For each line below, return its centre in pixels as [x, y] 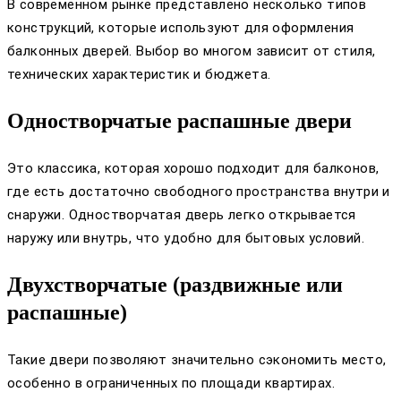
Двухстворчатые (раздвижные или [175, 285]
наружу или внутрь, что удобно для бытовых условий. [186, 239]
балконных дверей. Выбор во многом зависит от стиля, [192, 51]
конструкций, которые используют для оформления [181, 28]
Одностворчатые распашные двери [179, 121]
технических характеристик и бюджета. [139, 75]
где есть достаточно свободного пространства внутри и [199, 192]
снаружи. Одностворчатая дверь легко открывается [182, 215]
